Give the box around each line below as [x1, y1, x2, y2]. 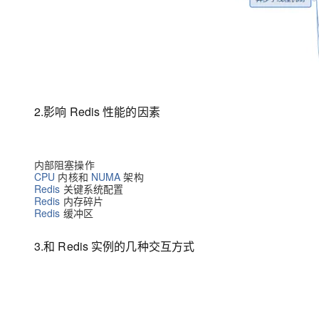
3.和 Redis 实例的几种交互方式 [34, 238, 195, 254]
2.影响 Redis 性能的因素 [34, 103, 160, 120]
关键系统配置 [60, 182, 124, 196]
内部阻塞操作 [34, 157, 95, 172]
